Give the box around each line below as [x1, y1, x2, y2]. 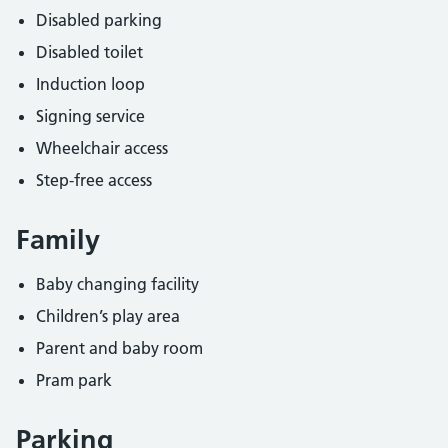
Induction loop [36, 74, 145, 94]
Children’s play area [36, 306, 180, 326]
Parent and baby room [36, 338, 203, 358]
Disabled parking [36, 10, 162, 30]
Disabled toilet [36, 42, 143, 62]
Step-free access [36, 170, 152, 190]
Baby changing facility [36, 274, 199, 294]
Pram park [36, 370, 112, 390]
